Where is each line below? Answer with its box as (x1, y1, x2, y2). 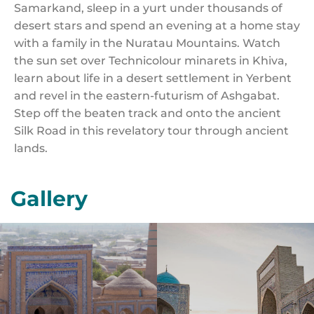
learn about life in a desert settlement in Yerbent (14, 71, 292, 85)
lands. (14, 142, 48, 155)
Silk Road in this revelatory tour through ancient (14, 124, 289, 137)
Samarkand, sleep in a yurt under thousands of (14, 1, 282, 15)
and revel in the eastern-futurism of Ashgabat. (14, 89, 280, 102)
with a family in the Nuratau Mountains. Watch (14, 36, 280, 50)
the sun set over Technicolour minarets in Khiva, (14, 54, 287, 67)
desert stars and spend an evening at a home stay (14, 19, 300, 32)
